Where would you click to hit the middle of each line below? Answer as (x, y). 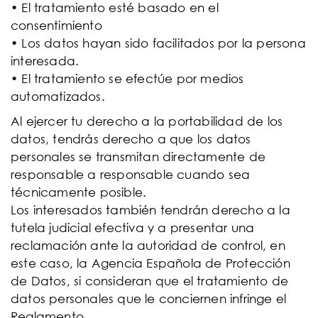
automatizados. (58, 96)
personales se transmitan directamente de (138, 157)
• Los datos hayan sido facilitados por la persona (158, 43)
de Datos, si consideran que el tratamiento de (150, 281)
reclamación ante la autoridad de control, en (148, 245)
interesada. (45, 61)
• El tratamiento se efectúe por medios (127, 78)
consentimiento (56, 25)
